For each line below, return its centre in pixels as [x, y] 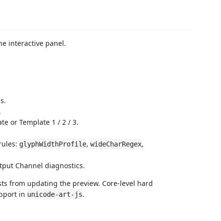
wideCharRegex [116, 144]
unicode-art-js [55, 194]
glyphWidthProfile [53, 144]
